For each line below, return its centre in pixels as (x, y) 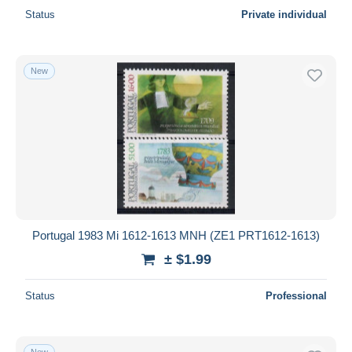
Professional (296, 295)
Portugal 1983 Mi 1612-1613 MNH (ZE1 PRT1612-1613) (176, 235)
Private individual (284, 14)
